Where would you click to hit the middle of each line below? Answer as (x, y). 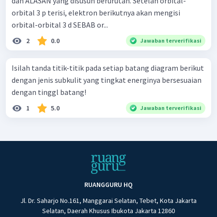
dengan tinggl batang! (49, 92)
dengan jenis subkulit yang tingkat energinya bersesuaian (107, 80)
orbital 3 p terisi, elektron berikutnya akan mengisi (96, 13)
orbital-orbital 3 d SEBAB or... (102, 25)
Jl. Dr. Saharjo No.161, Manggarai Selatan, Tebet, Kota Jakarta (108, 201)
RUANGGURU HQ (108, 185)
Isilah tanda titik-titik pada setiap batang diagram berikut (108, 68)
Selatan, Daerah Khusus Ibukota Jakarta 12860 (108, 211)
